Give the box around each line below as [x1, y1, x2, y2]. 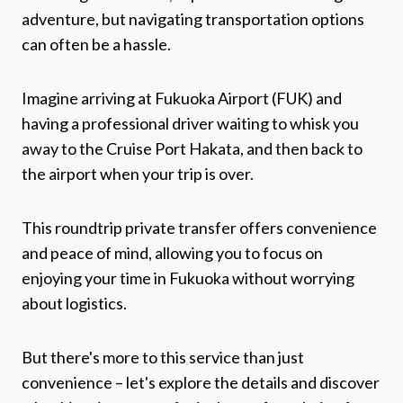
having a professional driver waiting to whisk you [22, 113, 359, 134]
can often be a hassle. [22, 34, 171, 55]
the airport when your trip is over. [22, 164, 254, 184]
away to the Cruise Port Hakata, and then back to [22, 139, 363, 159]
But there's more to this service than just [22, 347, 304, 368]
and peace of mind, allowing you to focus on [22, 243, 323, 264]
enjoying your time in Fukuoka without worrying [22, 268, 354, 289]
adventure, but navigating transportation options [22, 9, 364, 30]
